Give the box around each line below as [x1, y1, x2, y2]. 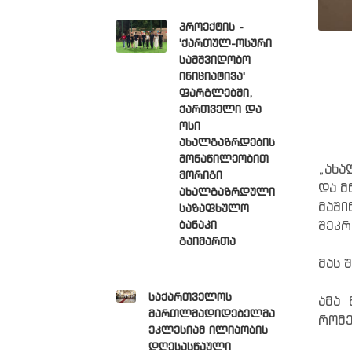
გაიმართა [178, 236, 236, 247]
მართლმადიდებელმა [148, 309, 275, 320]
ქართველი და [178, 104, 262, 115]
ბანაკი [178, 220, 217, 231]
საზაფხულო [178, 203, 249, 214]
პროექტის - [178, 22, 244, 33]
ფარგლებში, [178, 88, 253, 99]
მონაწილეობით [178, 154, 269, 165]
